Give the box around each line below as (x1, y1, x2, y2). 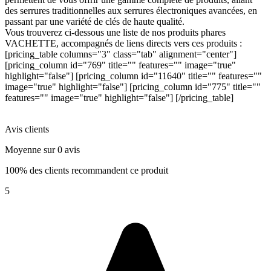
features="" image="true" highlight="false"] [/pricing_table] (5, 93, 233, 103)
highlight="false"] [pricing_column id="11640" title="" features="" (5, 71, 262, 82)
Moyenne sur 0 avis (5, 145, 80, 155)
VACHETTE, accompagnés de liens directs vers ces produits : (5, 38, 242, 49)
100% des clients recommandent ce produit (30, 165, 168, 176)
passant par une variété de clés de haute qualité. (5, 16, 184, 27)
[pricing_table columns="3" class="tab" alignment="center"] (5, 49, 237, 60)
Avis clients (5, 124, 49, 135)
